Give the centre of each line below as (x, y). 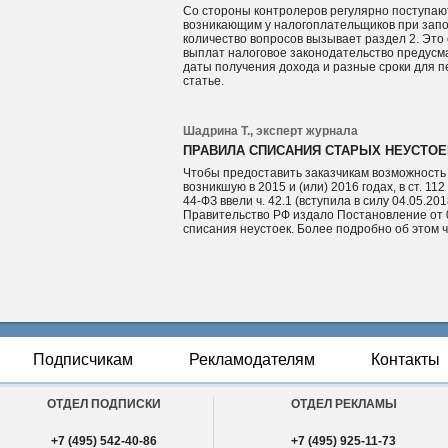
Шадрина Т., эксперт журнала (271, 131)
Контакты (405, 359)
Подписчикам (83, 359)
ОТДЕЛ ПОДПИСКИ (103, 404)
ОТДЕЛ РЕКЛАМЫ (343, 404)
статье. (204, 81)
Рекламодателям (252, 359)
